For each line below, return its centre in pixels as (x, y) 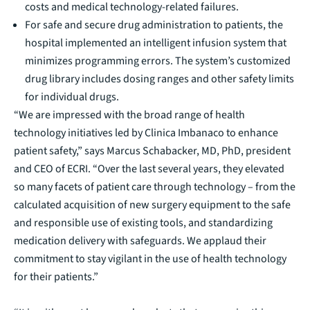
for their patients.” (56, 276)
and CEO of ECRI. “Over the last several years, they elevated (149, 168)
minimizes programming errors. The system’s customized (158, 61)
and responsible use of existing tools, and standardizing (143, 222)
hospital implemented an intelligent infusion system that (156, 43)
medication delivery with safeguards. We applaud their (140, 240)
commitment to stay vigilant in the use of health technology (150, 258)
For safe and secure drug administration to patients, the (154, 25)
